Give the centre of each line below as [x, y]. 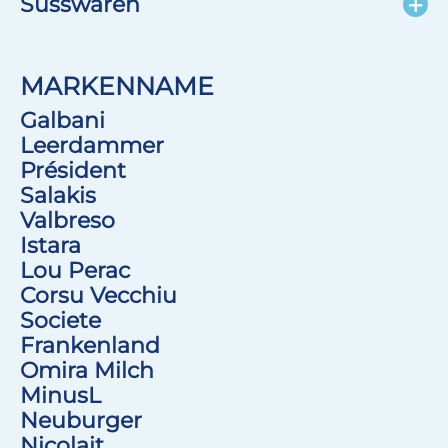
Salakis [58, 195]
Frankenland [90, 345]
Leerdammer [92, 145]
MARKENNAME [117, 86]
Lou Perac [75, 270]
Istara [50, 245]
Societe [60, 320]
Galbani [62, 120]
